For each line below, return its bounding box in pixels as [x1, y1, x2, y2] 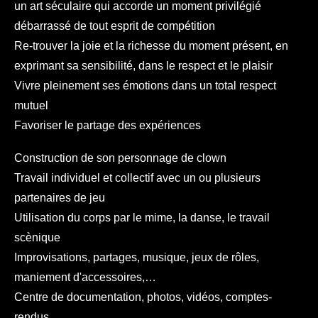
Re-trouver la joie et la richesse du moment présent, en [14, 40, 288, 52]
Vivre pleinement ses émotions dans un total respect [14, 79, 276, 92]
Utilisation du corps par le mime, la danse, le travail [14, 212, 270, 224]
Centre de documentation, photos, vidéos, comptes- [14, 291, 272, 303]
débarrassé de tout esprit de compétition [14, 20, 215, 32]
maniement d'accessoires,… [14, 271, 156, 283]
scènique [14, 231, 60, 243]
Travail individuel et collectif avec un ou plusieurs [14, 172, 261, 184]
